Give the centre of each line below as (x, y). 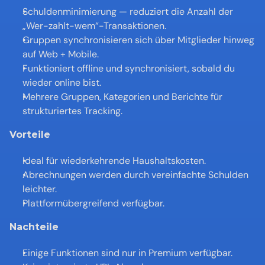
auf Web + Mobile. (61, 54)
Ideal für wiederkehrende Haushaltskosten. (114, 161)
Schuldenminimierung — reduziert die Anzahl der (128, 12)
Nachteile (34, 227)
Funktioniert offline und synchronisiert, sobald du (129, 68)
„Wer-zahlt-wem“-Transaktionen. (94, 26)
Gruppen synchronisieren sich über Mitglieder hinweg (138, 40)
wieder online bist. (62, 83)
